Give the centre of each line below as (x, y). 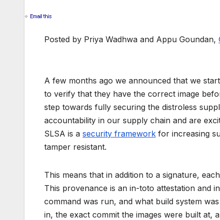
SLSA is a (63, 134)
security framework (119, 134)
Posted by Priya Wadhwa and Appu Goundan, (131, 40)
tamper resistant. (75, 147)
